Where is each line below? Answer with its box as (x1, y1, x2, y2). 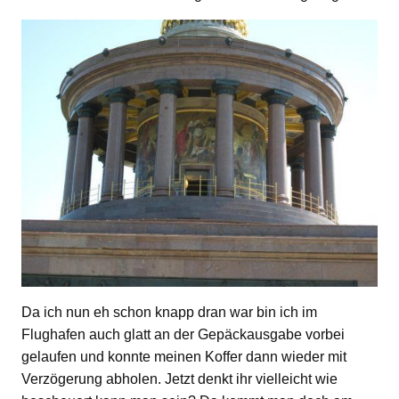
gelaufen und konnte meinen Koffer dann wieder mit (21, 348, 346, 364)
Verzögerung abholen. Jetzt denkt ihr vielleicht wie (21, 370, 338, 387)
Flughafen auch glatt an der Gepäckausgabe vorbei (21, 326, 345, 342)
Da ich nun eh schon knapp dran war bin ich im (21, 304, 317, 320)
